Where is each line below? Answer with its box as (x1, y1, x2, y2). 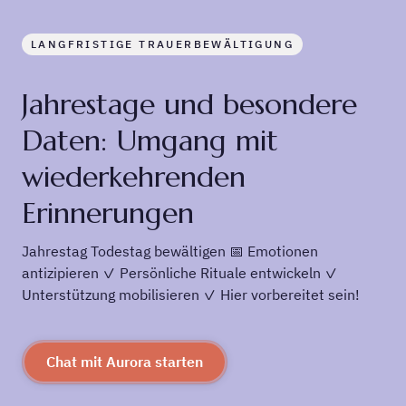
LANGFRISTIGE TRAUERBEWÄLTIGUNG (31, 37, 295, 52)
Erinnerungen (22, 195, 194, 232)
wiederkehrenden (22, 159, 246, 196)
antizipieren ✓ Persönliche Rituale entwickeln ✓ (22, 264, 338, 283)
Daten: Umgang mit (22, 122, 278, 159)
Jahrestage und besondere (22, 86, 357, 123)
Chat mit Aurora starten (46, 353, 203, 372)
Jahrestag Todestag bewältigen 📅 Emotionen (22, 242, 318, 261)
